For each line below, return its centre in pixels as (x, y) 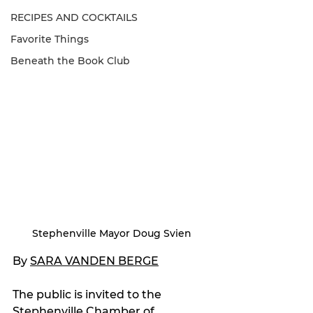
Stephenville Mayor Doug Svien (112, 233)
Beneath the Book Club (70, 61)
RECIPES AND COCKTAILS (74, 17)
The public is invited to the (88, 294)
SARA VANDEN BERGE (94, 261)
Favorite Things (50, 39)
